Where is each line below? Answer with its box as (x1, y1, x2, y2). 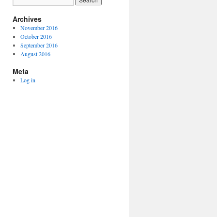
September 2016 (20, 41, 58, 49)
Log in (20, 76, 35, 84)
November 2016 (20, 24, 58, 31)
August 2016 (20, 50, 50, 58)
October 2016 (20, 32, 52, 40)
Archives (13, 14, 42, 24)
